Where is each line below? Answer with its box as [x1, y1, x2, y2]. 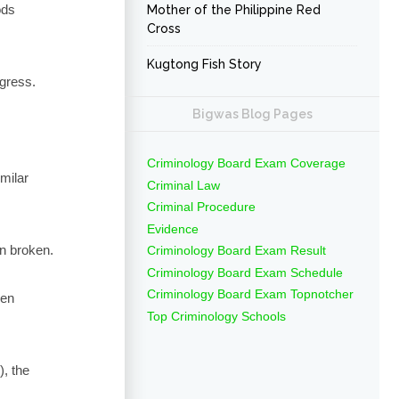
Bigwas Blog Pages [191, 107, 313, 121]
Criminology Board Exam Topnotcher [147, 287, 354, 301]
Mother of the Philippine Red [147, 3, 321, 17]
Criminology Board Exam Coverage [147, 156, 346, 170]
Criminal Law [147, 177, 220, 192]
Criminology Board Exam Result [147, 243, 326, 257]
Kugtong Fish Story [147, 57, 262, 71]
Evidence [147, 221, 199, 236]
